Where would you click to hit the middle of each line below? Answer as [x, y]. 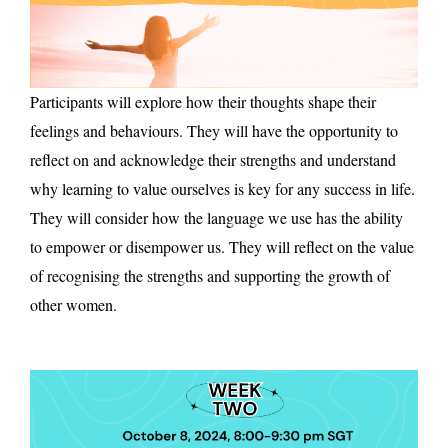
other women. [73, 304]
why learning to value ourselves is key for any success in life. [222, 188]
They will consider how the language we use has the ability [216, 217]
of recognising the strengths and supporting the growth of [210, 275]
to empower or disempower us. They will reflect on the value [222, 246]
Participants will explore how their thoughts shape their [203, 101]
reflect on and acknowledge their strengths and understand [213, 159]
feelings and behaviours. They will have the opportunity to [214, 130]
